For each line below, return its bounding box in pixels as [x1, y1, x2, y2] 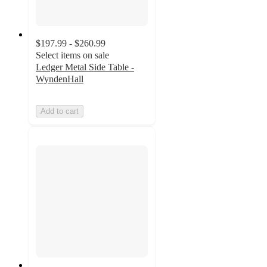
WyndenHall [36, 73, 83, 84]
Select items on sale [36, 49, 109, 60]
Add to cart [41, 106, 79, 116]
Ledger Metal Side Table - [36, 61, 134, 72]
